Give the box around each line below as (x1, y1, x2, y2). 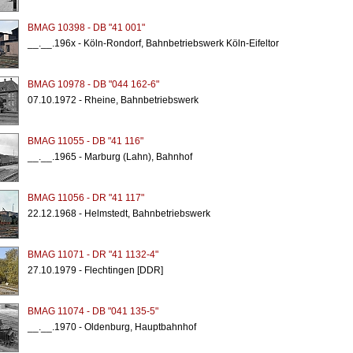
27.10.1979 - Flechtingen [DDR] (27, 265, 163, 276)
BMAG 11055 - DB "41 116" (27, 136, 143, 147)
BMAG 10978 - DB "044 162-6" (27, 79, 159, 90)
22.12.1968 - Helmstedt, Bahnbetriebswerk (27, 208, 210, 219)
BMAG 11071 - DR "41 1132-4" (27, 249, 158, 260)
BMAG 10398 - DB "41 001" (27, 22, 145, 33)
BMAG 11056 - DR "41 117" (27, 192, 144, 203)
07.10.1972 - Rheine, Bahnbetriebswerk (27, 95, 199, 106)
